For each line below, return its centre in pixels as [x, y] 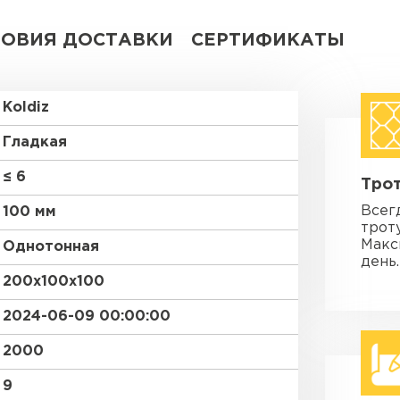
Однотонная [51, 247]
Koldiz [26, 108]
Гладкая [35, 142]
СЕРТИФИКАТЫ [268, 40]
